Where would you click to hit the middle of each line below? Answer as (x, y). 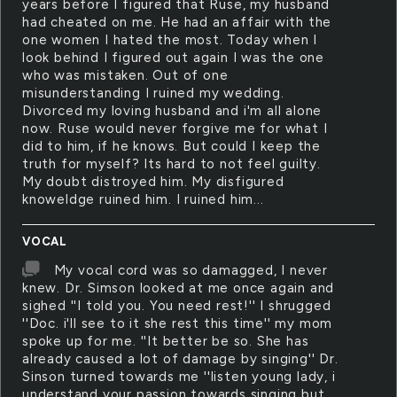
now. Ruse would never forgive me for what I (175, 128)
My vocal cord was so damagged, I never (191, 270)
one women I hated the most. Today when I (170, 40)
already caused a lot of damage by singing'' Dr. (180, 359)
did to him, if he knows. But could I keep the (171, 146)
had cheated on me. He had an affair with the (177, 22)
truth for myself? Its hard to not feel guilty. (171, 164)
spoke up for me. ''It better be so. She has (166, 341)
